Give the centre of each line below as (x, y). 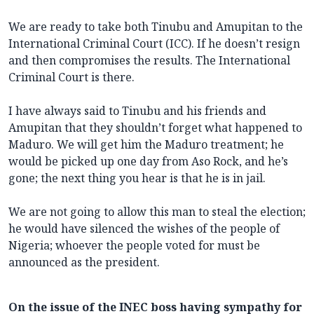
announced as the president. (84, 262)
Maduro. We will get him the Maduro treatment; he (146, 144)
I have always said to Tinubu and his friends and (137, 110)
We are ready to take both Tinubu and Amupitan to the (156, 26)
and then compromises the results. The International (149, 60)
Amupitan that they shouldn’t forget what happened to (155, 127)
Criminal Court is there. (71, 77)
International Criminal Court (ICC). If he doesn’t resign (154, 43)
